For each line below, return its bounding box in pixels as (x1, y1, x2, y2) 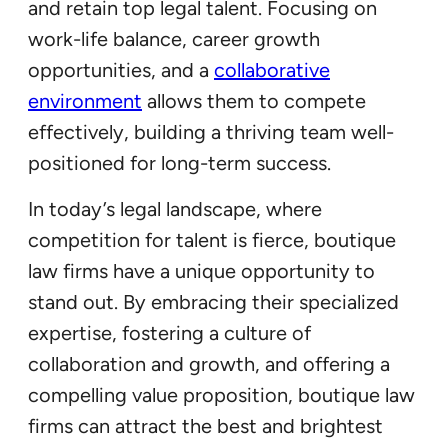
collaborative (214, 58, 330, 83)
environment (28, 89, 142, 114)
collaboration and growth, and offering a (28, 352, 390, 377)
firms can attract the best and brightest (28, 414, 383, 439)
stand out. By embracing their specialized (28, 290, 399, 315)
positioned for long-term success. (28, 151, 331, 176)
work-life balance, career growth (28, 27, 320, 52)
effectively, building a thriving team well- (28, 120, 394, 145)
